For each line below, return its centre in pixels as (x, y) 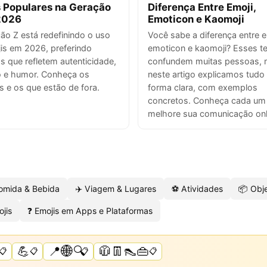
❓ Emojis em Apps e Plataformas (90, 210)
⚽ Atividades (197, 188)
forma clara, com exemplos (203, 87)
